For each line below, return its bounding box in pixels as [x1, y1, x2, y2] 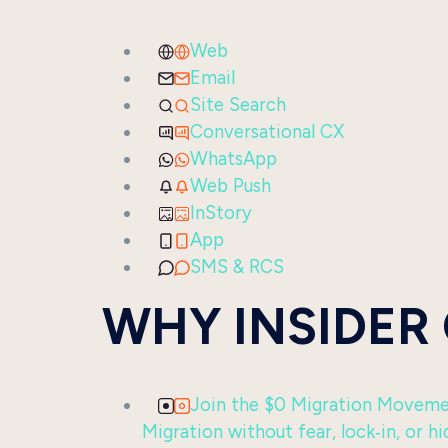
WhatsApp [190, 148, 277, 170]
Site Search [190, 94, 286, 116]
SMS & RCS [190, 256, 284, 278]
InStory [190, 202, 252, 224]
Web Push [190, 175, 271, 197]
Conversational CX [190, 121, 344, 143]
